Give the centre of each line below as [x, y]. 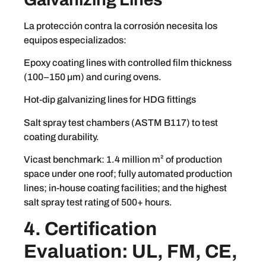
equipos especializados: [75, 40]
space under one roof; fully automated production [128, 174]
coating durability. [61, 137]
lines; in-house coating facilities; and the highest [125, 188]
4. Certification [90, 229]
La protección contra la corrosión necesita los [121, 26]
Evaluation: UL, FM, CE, [131, 252]
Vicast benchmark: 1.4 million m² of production [123, 160]
